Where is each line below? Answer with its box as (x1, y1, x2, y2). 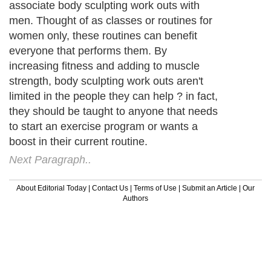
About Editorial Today (16, 183, 87, 192)
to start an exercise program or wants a (9, 120, 198, 132)
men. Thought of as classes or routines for (9, 14, 212, 27)
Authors (123, 194, 148, 203)
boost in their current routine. (9, 135, 148, 148)
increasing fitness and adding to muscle (9, 59, 200, 72)
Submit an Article (182, 183, 237, 192)
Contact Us (92, 183, 128, 192)
